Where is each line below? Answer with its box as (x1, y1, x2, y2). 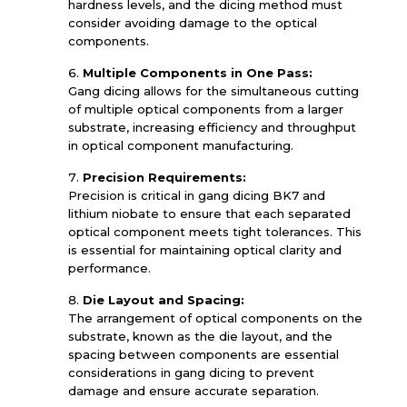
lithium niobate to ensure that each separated (67, 206, 351, 221)
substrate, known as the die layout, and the (67, 329, 333, 343)
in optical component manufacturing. (67, 138, 293, 153)
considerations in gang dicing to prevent (67, 365, 314, 380)
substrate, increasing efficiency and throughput (67, 120, 356, 134)
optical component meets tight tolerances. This (67, 224, 362, 239)
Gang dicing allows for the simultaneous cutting (67, 84, 359, 98)
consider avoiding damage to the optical (67, 15, 317, 30)
